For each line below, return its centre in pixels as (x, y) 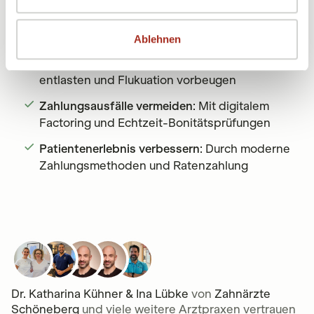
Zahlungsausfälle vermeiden (116, 105)
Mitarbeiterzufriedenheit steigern (130, 46)
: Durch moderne (245, 148)
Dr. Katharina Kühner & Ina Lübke (100, 294)
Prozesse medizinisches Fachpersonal (145, 63)
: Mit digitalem (231, 105)
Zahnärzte (243, 294)
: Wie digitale (257, 46)
